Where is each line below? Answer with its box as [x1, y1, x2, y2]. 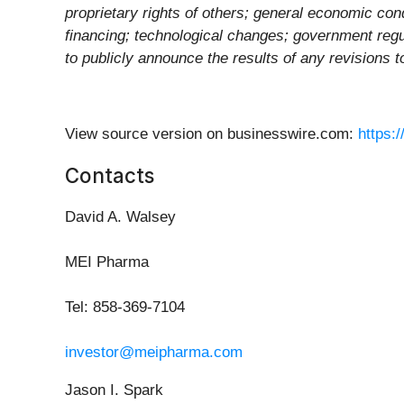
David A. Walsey [65, 208, 176, 226]
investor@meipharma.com [65, 344, 243, 362]
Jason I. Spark [65, 381, 163, 399]
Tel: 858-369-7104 [65, 298, 185, 317]
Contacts [65, 163, 154, 188]
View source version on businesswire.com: [65, 125, 358, 143]
